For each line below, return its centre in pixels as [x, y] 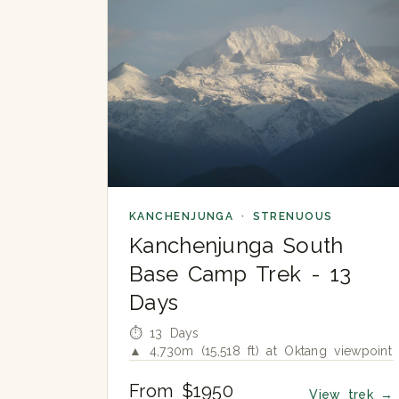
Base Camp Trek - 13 [240, 273]
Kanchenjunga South [236, 245]
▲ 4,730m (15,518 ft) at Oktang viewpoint [261, 350]
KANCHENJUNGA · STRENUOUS [231, 216]
